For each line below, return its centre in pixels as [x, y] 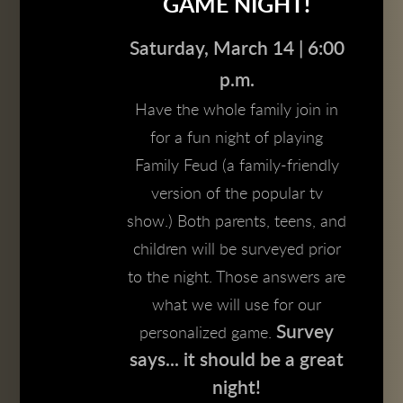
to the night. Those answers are [237, 278]
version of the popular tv [237, 194]
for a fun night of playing [237, 139]
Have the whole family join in [237, 111]
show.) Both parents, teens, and [237, 222]
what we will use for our [237, 306]
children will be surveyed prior [237, 250]
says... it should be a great [237, 361]
